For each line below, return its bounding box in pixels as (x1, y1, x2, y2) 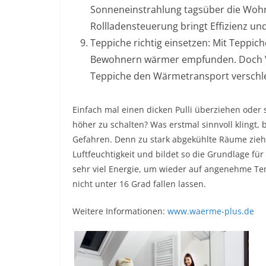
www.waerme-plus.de (167, 205, 254, 217)
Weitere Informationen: (72, 205, 167, 217)
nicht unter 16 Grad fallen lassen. (72, 178, 206, 190)
